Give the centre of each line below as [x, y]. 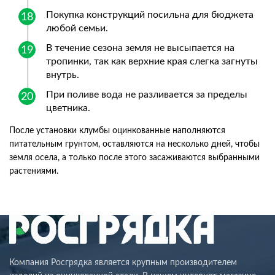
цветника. [68, 108]
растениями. [34, 171]
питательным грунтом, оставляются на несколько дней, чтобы [134, 144]
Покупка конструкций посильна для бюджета [150, 15]
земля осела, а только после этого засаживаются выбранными [134, 158]
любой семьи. [77, 28]
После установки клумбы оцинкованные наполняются [117, 131]
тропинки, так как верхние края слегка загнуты [152, 61]
